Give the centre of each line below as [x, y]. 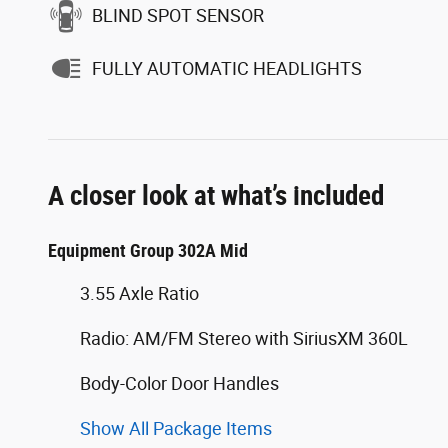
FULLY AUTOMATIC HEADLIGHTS [227, 68]
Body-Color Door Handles [179, 384]
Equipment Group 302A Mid [148, 251]
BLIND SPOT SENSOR [178, 15]
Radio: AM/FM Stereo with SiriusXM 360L [244, 339]
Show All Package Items [176, 429]
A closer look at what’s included [216, 196]
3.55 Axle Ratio [139, 294]
